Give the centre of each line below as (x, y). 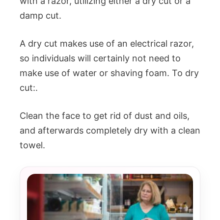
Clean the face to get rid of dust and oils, (105, 116)
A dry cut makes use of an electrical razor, (107, 43)
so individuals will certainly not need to (100, 58)
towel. (32, 145)
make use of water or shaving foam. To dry (109, 73)
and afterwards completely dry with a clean (110, 130)
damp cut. (41, 15)
